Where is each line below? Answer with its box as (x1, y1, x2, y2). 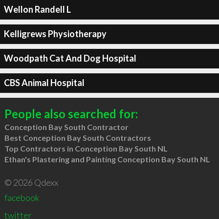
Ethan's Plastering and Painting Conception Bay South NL (4, 154, 210, 164)
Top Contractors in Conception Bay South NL (4, 143, 168, 153)
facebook (4, 192, 39, 203)
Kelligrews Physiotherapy (3, 28, 107, 39)
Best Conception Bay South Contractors (4, 132, 151, 142)
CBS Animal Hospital (3, 77, 85, 88)
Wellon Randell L (3, 4, 71, 15)
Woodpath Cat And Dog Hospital (3, 53, 136, 64)
